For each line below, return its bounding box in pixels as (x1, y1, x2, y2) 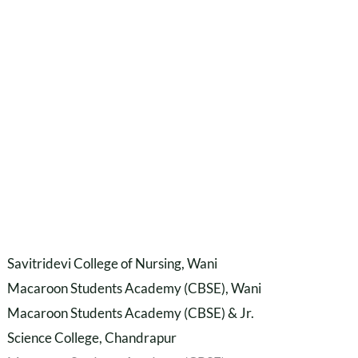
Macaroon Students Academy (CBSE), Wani (7, 279, 262, 296)
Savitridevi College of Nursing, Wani (7, 254, 218, 272)
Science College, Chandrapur (7, 328, 177, 346)
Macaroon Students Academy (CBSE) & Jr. (7, 304, 255, 321)
